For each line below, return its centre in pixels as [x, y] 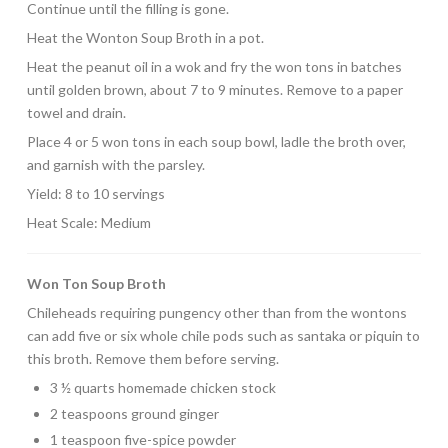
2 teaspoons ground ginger [135, 414]
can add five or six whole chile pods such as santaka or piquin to [223, 336]
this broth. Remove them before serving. [152, 359]
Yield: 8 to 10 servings [95, 194]
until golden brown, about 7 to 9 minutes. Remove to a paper [214, 90]
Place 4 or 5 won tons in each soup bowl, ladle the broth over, [216, 142]
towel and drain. [76, 113]
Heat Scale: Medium [88, 223]
